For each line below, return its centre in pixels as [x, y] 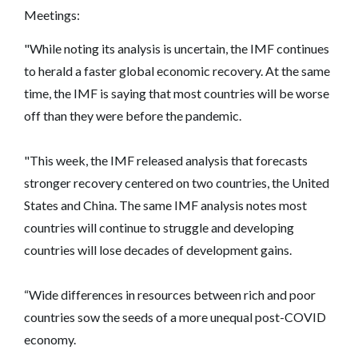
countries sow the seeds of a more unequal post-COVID [175, 316]
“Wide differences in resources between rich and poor [170, 294]
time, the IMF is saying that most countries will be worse [177, 93]
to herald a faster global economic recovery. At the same [177, 70]
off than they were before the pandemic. [134, 115]
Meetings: [52, 14]
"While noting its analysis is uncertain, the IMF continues [177, 48]
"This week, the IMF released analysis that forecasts [166, 160]
